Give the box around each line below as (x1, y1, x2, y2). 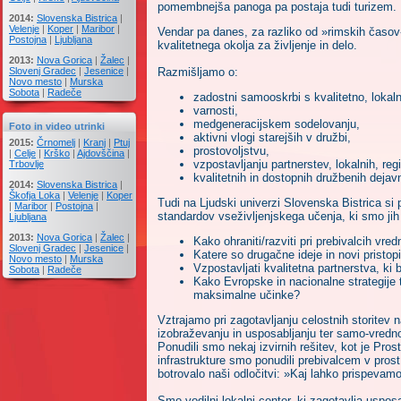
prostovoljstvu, (193, 144, 269, 158)
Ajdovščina (77, 148, 124, 158)
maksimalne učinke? (193, 288, 300, 302)
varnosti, (193, 104, 238, 117)
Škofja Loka (9, 190, 60, 200)
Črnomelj (37, 137, 75, 148)
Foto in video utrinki (9, 121, 105, 132)
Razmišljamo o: (158, 65, 242, 79)
